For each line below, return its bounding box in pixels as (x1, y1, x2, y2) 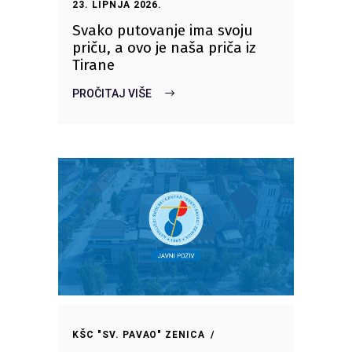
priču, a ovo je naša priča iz (72, 38, 256, 57)
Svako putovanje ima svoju (72, 21, 253, 40)
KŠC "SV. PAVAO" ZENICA (72, 329, 206, 341)
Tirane (72, 56, 115, 75)
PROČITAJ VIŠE (72, 87, 152, 101)
